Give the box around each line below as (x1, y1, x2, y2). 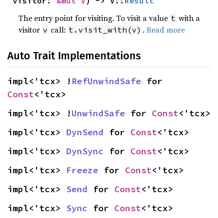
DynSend (66, 127, 104, 138)
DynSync (66, 145, 104, 157)
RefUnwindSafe (72, 75, 141, 87)
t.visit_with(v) (69, 25, 142, 35)
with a (177, 13, 200, 23)
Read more (146, 24, 185, 35)
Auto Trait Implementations (7, 49, 141, 62)
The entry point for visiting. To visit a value (18, 13, 170, 23)
